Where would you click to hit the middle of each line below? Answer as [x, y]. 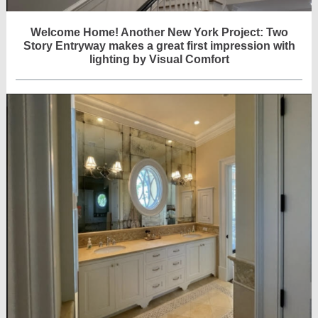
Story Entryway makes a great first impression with [159, 46]
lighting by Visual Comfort [159, 59]
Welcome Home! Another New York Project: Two [159, 32]
